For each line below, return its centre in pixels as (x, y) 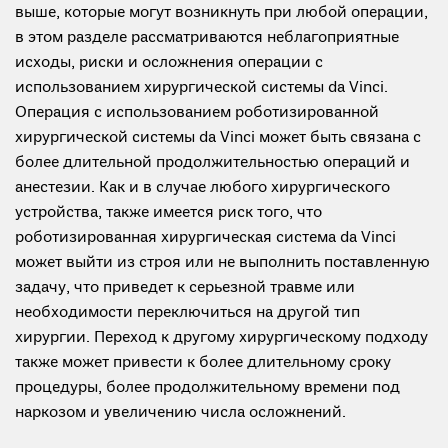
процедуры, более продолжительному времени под (207, 388)
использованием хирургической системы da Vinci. (201, 88)
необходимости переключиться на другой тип (187, 313)
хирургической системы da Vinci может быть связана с (218, 138)
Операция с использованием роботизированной (197, 113)
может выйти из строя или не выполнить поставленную (222, 263)
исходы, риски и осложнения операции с (169, 63)
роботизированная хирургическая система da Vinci (205, 238)
